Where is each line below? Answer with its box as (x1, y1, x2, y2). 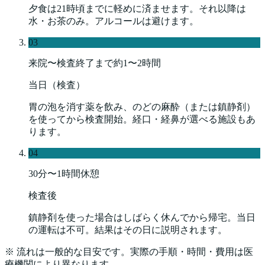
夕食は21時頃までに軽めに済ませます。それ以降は (28, 4, 246, 14)
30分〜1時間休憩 (28, 169, 99, 179)
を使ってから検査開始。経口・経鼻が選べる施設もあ (28, 114, 256, 125)
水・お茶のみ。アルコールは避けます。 (28, 16, 199, 27)
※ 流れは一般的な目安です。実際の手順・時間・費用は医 (5, 247, 253, 257)
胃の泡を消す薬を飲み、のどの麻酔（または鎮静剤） (28, 102, 256, 112)
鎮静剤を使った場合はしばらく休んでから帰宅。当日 (28, 212, 256, 223)
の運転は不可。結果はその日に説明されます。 (28, 225, 227, 235)
